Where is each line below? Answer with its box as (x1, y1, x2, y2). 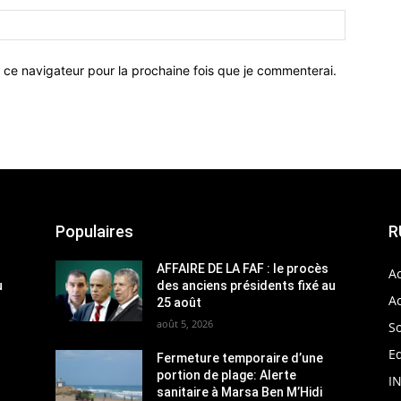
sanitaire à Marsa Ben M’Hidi (157, 384, 323, 399)
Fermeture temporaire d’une (157, 350, 324, 365)
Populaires (55, 221, 133, 241)
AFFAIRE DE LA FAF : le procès (157, 260, 329, 276)
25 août (157, 294, 202, 310)
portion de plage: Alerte (157, 367, 297, 382)
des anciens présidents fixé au (157, 277, 337, 293)
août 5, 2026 (157, 316, 214, 330)
